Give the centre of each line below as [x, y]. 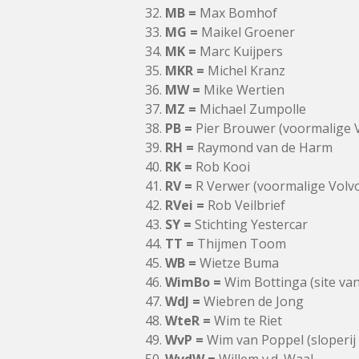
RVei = [185, 205]
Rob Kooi [221, 167]
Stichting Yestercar [250, 224]
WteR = [188, 321]
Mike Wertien [242, 90]
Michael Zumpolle [251, 109]
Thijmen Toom [240, 244]
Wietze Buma [238, 263]
